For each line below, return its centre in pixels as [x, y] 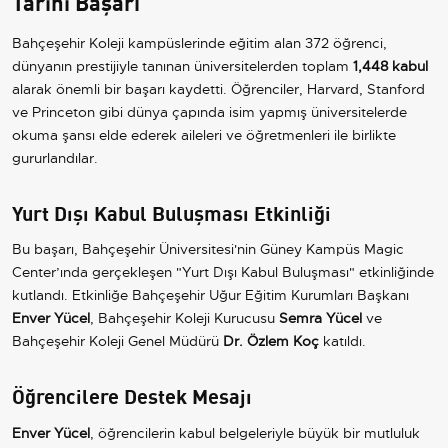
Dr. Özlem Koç [271, 341]
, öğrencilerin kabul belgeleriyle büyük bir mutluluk [255, 433]
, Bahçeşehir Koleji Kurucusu [184, 318]
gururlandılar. [55, 157]
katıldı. [342, 341]
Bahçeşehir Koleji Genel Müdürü [117, 341]
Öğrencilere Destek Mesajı [132, 395]
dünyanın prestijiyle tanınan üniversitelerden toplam [182, 65]
